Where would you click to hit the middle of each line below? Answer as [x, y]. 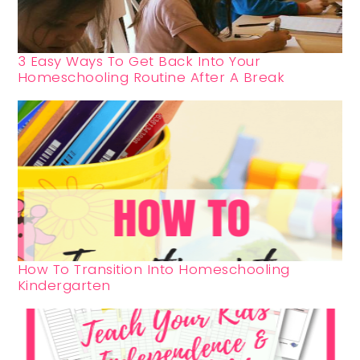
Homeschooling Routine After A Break [151, 78]
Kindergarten [64, 286]
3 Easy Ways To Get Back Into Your [139, 61]
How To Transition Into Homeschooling [153, 270]
